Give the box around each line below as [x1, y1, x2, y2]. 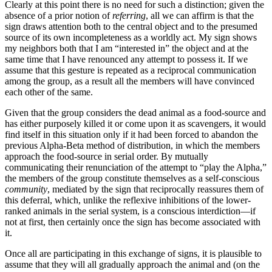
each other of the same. [5, 87, 93, 98]
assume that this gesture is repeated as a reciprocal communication [5, 65, 256, 76]
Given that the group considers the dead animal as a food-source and [5, 107, 266, 118]
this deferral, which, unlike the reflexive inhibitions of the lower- [5, 195, 251, 206]
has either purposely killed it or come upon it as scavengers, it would [5, 118, 266, 129]
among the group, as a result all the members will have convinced [5, 76, 254, 87]
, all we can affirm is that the [146, 10, 254, 21]
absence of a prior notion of [5, 10, 112, 21]
